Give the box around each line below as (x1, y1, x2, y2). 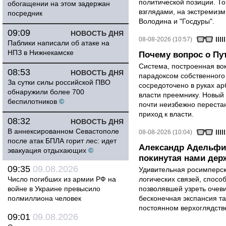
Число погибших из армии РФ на (8, 175, 116, 183)
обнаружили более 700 (8, 88, 84, 96)
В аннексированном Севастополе (8, 127, 119, 135)
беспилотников (8, 97, 57, 105)
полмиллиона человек (8, 194, 81, 202)
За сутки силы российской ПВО (8, 78, 110, 86)
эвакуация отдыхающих (8, 146, 86, 154)
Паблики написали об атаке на (8, 39, 109, 47)
